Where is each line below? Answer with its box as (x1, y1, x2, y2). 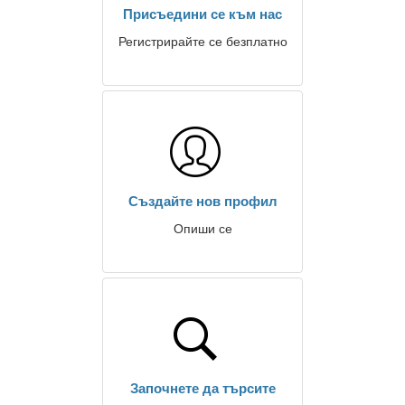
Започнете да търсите (129, 381, 276, 396)
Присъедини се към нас (123, 6, 282, 22)
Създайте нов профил (127, 193, 278, 209)
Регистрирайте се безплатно (118, 34, 287, 49)
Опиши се (173, 221, 232, 236)
